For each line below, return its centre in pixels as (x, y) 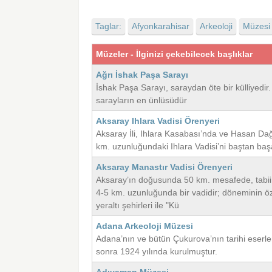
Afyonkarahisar (161, 26)
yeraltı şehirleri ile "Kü (138, 206)
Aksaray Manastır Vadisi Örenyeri (165, 167)
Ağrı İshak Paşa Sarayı (142, 75)
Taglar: (109, 26)
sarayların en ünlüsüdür (142, 100)
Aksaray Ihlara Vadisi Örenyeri (158, 121)
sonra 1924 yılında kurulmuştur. (157, 252)
